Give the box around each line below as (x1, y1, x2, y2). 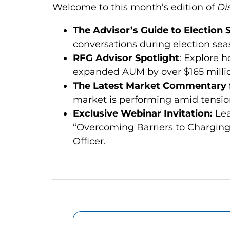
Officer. (73, 136, 106, 147)
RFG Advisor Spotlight (73, 52, 179, 64)
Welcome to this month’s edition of (52, 2, 217, 13)
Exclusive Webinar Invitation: (73, 108, 213, 120)
